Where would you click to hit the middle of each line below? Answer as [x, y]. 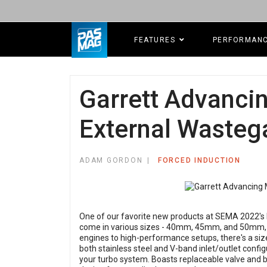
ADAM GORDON [111, 160]
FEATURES [155, 40]
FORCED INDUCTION [199, 160]
